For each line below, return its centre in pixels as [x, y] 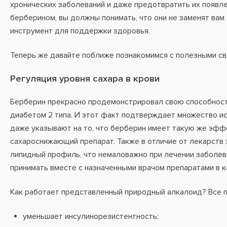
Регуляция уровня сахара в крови [85, 79]
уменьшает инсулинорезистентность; [91, 216]
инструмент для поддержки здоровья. [81, 31]
